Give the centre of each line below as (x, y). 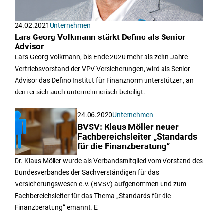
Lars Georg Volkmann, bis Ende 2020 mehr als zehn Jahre (101, 57)
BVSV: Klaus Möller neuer (128, 127)
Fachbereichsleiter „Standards (137, 136)
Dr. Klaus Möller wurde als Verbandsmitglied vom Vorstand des (109, 160)
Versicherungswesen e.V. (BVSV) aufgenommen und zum (100, 184)
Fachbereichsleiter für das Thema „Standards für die (93, 195)
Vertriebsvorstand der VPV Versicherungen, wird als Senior (102, 69)
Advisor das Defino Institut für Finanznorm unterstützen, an (104, 80)
